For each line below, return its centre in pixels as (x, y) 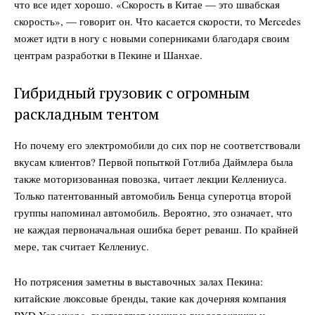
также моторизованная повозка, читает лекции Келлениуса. (150, 179)
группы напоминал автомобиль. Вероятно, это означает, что (153, 213)
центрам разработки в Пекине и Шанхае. (108, 55)
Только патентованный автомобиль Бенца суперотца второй (153, 196)
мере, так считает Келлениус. (82, 246)
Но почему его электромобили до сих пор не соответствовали (157, 145)
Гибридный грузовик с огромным (132, 93)
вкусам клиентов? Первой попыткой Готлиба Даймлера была (154, 162)
